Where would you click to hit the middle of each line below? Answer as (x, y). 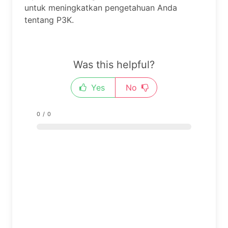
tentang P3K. (49, 20)
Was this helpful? (114, 65)
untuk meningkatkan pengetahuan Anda (101, 8)
